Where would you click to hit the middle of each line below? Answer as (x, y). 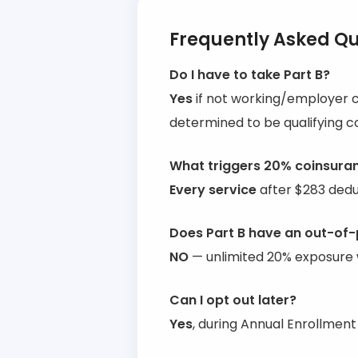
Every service (213, 190)
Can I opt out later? (233, 300)
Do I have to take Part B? (250, 75)
